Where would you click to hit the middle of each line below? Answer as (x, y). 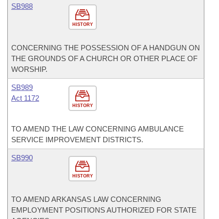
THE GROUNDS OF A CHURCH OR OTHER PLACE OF (104, 58)
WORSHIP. (29, 69)
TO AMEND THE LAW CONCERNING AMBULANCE (98, 129)
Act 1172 (25, 98)
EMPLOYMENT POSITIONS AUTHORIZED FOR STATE (104, 210)
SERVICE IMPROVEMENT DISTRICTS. (77, 140)
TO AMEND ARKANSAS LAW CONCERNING (86, 199)
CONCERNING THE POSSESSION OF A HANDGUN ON (106, 48)
